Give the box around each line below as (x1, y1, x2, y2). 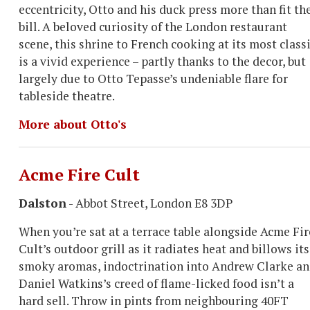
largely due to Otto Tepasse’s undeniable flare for (19, 71, 288, 86)
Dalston (19, 195, 66, 211)
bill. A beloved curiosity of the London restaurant (19, 19, 287, 35)
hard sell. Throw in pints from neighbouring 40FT (19, 293, 289, 309)
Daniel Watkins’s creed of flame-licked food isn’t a (19, 275, 294, 291)
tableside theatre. (19, 88, 115, 104)
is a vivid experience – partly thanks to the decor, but (19, 53, 306, 69)
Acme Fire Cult (19, 163, 140, 185)
